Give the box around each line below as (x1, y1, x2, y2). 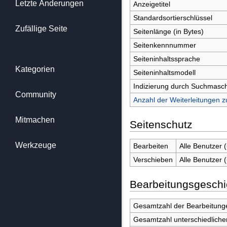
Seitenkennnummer (133, 41, 196, 49)
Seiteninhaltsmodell (133, 68, 196, 77)
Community (15, 90, 56, 99)
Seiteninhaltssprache (133, 54, 200, 63)
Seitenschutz (130, 118, 193, 130)
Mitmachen (15, 116, 55, 124)
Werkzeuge (15, 141, 56, 149)
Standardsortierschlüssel (133, 13, 212, 22)
